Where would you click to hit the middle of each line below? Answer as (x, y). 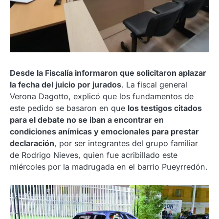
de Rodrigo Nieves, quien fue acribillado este (94, 155)
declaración (32, 143)
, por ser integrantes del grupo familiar (126, 143)
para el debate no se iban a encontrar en (87, 120)
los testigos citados (165, 108)
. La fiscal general (154, 85)
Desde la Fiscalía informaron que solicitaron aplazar (108, 73)
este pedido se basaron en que (69, 108)
